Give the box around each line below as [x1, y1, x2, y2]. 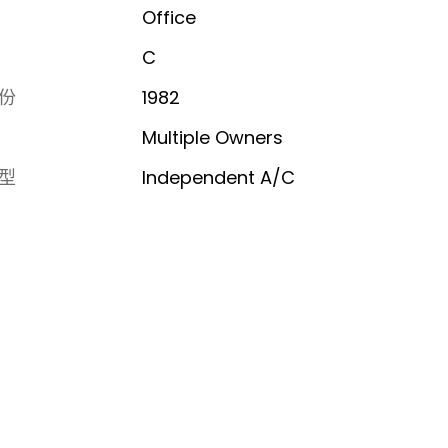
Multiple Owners [141, 124, 283, 150]
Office [141, 4, 196, 30]
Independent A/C [141, 164, 295, 190]
